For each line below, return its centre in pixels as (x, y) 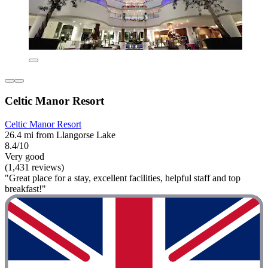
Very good (25, 156)
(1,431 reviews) (34, 167)
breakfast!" (25, 188)
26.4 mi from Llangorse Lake (60, 135)
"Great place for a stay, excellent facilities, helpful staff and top (123, 178)
